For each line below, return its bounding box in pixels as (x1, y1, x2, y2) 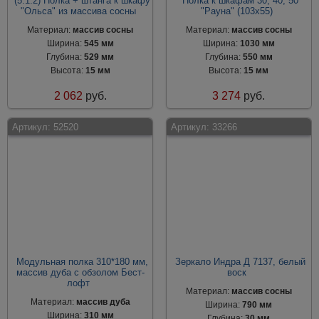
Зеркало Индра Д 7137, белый (175, 256, 306, 267)
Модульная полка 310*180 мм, (16, 256, 148, 267)
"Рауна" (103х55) (201, 6, 273, 16)
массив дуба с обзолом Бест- (16, 267, 145, 278)
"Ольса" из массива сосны (21, 6, 137, 16)
